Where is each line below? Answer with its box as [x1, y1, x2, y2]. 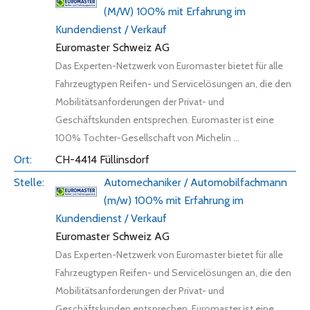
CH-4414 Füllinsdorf [55, 153, 149, 166]
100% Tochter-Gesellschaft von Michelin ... [55, 131, 239, 144]
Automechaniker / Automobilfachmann [104, 176, 287, 189]
